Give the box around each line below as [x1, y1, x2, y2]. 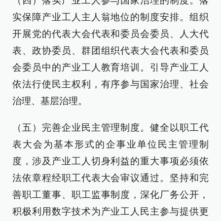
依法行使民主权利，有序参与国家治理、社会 [12, 79, 209, 89]
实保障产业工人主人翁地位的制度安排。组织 [12, 12, 209, 22]
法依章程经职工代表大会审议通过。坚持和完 [12, 173, 209, 183]
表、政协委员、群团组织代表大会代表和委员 [12, 45, 209, 56]
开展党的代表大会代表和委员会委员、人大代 [12, 29, 209, 39]
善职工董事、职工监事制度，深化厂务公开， [12, 189, 209, 200]
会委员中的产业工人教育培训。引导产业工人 [12, 62, 209, 73]
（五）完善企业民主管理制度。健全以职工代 [12, 122, 209, 133]
